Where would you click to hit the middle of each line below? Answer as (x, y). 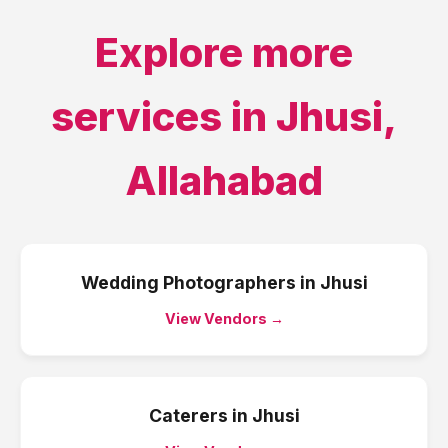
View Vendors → (224, 318)
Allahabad (224, 180)
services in (163, 116)
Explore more (224, 52)
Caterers (188, 415)
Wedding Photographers (188, 282)
